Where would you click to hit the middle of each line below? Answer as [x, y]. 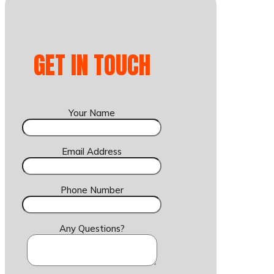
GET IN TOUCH [92, 65]
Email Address [92, 151]
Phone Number [92, 190]
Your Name [92, 113]
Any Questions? [92, 228]
